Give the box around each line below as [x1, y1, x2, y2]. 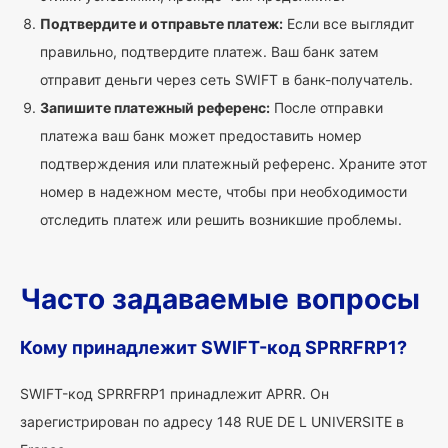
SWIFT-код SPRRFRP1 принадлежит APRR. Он [20, 385, 329, 402]
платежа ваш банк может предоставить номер [40, 127, 362, 144]
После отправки [270, 99, 383, 116]
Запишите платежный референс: [40, 99, 270, 116]
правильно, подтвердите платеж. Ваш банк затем [40, 43, 379, 60]
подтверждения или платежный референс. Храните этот [40, 155, 427, 172]
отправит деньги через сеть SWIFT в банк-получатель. [40, 71, 413, 88]
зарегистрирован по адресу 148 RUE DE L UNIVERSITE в [20, 413, 404, 430]
